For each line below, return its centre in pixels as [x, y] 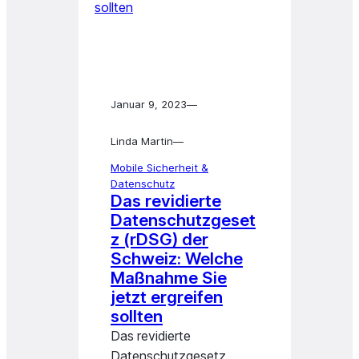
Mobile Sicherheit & [159, 167]
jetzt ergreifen [167, 297]
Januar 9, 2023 [149, 104]
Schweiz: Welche [177, 258]
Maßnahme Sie [169, 278]
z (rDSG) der [159, 239]
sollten [137, 316]
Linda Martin [142, 141]
